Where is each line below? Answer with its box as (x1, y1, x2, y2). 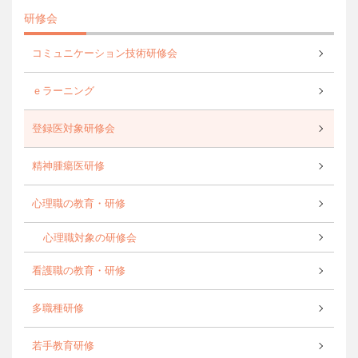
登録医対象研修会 (32, 122, 115, 134)
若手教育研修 (32, 340, 94, 352)
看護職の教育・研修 (32, 265, 125, 276)
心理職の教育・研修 (32, 197, 125, 209)
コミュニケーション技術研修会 (32, 47, 177, 59)
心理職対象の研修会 (43, 232, 137, 244)
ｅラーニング (32, 85, 94, 97)
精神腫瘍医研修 (32, 160, 105, 172)
